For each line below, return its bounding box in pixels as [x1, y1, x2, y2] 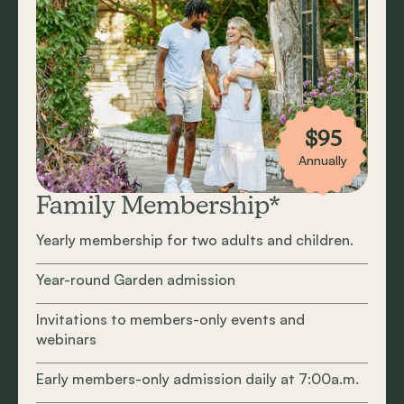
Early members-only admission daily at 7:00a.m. [36, 369, 359, 388]
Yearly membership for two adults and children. [36, 230, 353, 249]
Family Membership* [36, 194, 280, 220]
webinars [36, 329, 96, 348]
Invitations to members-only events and [36, 309, 305, 328]
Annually [298, 152, 347, 169]
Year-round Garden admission [36, 270, 235, 289]
